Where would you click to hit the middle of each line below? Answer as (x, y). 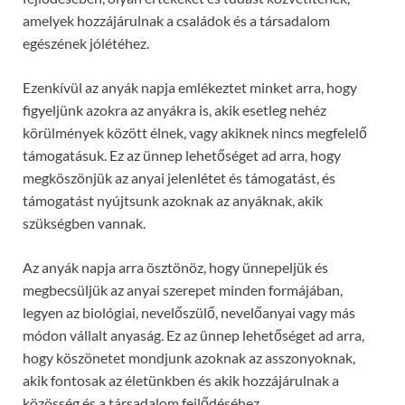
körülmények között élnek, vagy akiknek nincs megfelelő (195, 133)
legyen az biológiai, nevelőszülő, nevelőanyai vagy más (189, 313)
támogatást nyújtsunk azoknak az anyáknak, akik (173, 201)
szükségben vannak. (84, 223)
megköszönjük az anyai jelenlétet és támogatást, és (179, 178)
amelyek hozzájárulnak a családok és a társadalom (176, 21)
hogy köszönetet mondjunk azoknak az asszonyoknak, (189, 358)
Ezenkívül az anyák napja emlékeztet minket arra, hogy (190, 88)
